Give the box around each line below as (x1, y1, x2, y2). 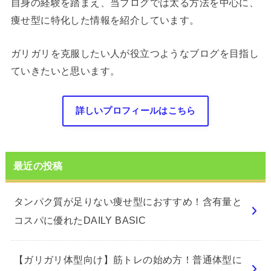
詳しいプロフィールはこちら (75, 106, 196, 117)
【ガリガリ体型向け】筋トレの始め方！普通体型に (13, 254, 243, 265)
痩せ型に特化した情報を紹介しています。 (10, 14, 200, 25)
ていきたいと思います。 (10, 65, 120, 76)
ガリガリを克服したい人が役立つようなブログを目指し (10, 47, 260, 59)
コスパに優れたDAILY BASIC (13, 215, 146, 226)
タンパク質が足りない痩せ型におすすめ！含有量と (13, 196, 243, 207)
